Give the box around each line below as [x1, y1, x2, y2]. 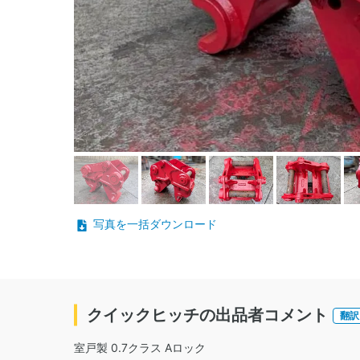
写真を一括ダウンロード [93, 217, 217, 231]
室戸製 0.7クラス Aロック [74, 340, 206, 354]
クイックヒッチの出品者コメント [87, 305, 328, 325]
